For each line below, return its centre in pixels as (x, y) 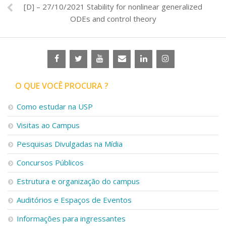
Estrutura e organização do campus (78, 181)
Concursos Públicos (50, 162)
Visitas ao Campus (48, 125)
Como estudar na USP (55, 106)
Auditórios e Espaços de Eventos (74, 200)
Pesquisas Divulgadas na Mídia (70, 144)
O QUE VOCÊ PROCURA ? (62, 86)
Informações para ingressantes (71, 218)
